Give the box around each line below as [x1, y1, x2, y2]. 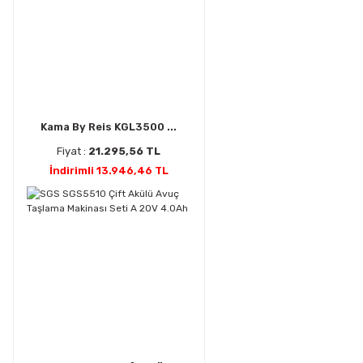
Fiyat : [57, 145, 89, 158]
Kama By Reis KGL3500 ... [41, 121, 177, 134]
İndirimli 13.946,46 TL [49, 164, 169, 177]
